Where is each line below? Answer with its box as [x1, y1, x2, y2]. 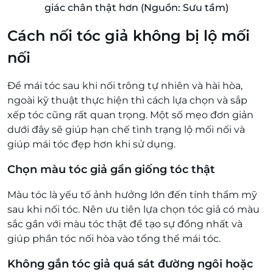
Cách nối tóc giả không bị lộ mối [7, 27, 250, 45]
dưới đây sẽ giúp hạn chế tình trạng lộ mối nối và [7, 124, 245, 136]
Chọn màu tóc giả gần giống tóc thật [7, 163, 215, 177]
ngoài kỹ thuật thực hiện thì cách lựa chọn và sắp [7, 94, 247, 107]
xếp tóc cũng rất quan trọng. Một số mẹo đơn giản [7, 109, 253, 121]
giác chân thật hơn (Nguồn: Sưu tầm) [44, 2, 229, 14]
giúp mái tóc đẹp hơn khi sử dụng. [7, 138, 178, 151]
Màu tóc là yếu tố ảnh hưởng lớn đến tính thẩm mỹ [7, 189, 257, 201]
